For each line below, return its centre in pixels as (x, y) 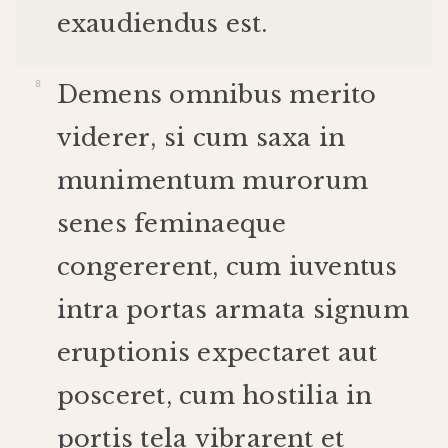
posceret (111, 396)
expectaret (264, 353)
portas (167, 310)
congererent (134, 267)
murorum (305, 181)
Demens (109, 95)
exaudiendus (137, 23)
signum (360, 310)
